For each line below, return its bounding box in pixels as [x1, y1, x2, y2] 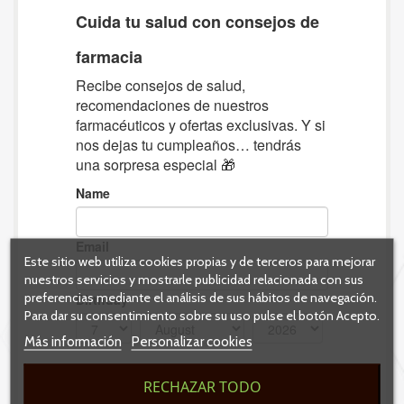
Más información [23, 333, 122, 349]
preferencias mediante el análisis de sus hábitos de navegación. [23, 289, 377, 305]
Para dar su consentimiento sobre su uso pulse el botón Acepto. [23, 307, 380, 323]
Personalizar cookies [131, 333, 252, 349]
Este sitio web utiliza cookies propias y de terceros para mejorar [23, 252, 375, 269]
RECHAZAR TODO [142, 376, 262, 396]
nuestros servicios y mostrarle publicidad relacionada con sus [23, 271, 363, 287]
